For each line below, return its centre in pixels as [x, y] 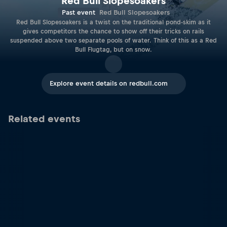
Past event [78, 13]
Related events [44, 119]
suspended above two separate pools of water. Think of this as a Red [113, 41]
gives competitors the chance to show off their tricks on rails [113, 32]
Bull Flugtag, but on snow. [113, 50]
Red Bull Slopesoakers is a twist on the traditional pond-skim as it [113, 23]
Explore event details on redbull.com [108, 83]
